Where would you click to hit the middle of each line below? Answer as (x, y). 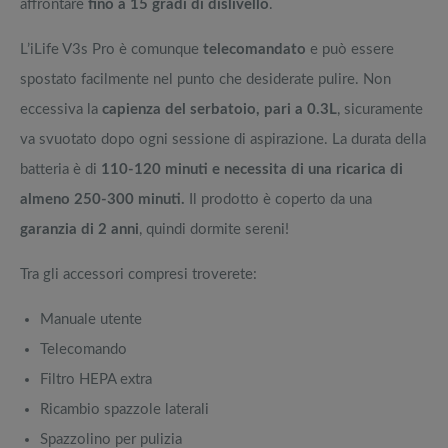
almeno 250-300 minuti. (102, 199)
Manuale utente (91, 319)
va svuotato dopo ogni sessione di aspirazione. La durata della (223, 139)
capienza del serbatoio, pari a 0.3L (219, 109)
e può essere (350, 49)
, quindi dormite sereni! (214, 229)
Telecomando (83, 349)
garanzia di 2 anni (79, 229)
